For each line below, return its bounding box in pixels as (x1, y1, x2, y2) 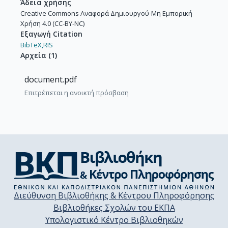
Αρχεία (20, 50, 46, 61)
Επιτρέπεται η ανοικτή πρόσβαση (24, 88, 129, 98)
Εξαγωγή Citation (20, 29, 82, 39)
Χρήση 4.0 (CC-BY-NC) (20, 19, 84, 28)
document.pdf (24, 74, 77, 85)
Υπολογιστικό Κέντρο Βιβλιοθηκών (45, 214, 183, 226)
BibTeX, (20, 40, 43, 50)
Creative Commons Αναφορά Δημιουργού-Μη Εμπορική (20, 9, 192, 18)
